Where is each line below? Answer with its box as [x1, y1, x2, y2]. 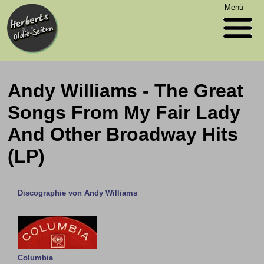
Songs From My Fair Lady [8, 102, 241, 123]
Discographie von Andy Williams [18, 189, 138, 197]
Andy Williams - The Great [8, 80, 244, 101]
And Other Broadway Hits [8, 124, 239, 145]
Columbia [18, 253, 54, 262]
